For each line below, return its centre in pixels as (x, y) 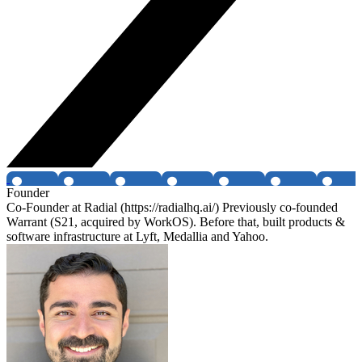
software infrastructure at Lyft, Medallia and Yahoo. (137, 237)
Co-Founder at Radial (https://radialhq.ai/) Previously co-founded (172, 208)
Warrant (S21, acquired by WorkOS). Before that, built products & (176, 222)
